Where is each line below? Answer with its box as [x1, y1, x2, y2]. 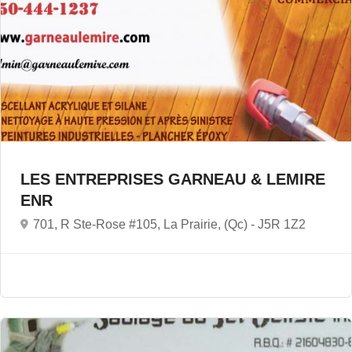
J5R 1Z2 [258, 218, 306, 231]
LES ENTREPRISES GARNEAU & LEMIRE [20, 170, 325, 188]
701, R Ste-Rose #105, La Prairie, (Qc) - [33, 218, 258, 231]
